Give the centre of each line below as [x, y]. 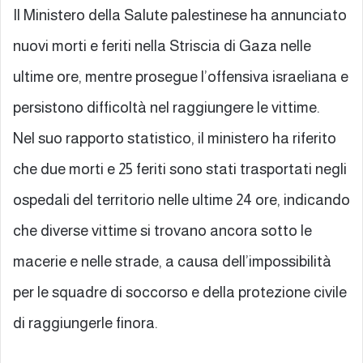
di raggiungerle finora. [85, 322]
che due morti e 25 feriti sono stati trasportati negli [180, 169]
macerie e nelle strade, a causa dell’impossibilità [172, 261]
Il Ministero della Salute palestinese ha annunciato [180, 15]
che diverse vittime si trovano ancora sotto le [162, 230]
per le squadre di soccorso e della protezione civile [180, 292]
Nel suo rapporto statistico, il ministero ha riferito [175, 138]
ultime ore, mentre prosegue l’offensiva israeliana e [181, 76]
